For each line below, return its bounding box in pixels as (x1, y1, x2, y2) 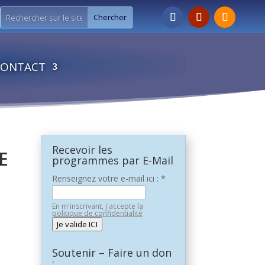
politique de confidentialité (51, 208, 143, 218)
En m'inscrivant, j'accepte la (51, 201, 143, 211)
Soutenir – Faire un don (51, 245, 172, 260)
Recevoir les (51, 142, 112, 157)
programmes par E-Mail (51, 153, 173, 167)
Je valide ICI (56, 218, 98, 230)
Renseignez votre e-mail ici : (51, 172, 161, 184)
